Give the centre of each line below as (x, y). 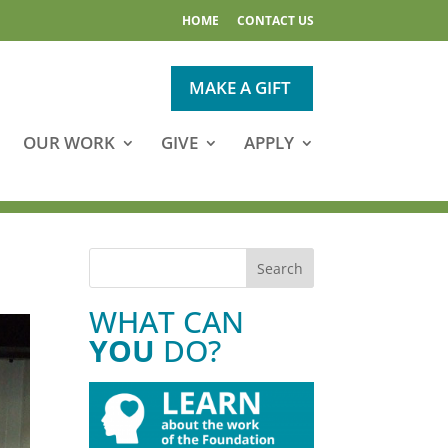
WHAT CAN (167, 322)
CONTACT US (275, 20)
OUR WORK (68, 142)
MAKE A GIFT (239, 87)
